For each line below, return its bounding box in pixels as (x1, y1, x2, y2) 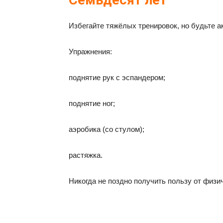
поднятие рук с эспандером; (69, 73, 165, 82)
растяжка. (69, 151, 103, 159)
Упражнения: (69, 47, 112, 56)
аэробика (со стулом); (69, 125, 144, 133)
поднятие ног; (69, 99, 115, 108)
